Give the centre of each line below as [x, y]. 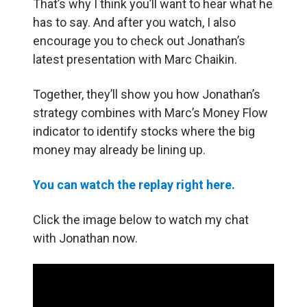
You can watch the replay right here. [134, 184]
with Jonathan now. [85, 238]
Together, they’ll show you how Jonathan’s [147, 94]
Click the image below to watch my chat [141, 219]
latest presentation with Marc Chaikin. [135, 59]
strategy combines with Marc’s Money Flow [150, 112]
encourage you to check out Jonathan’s [139, 40]
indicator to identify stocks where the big [144, 131]
